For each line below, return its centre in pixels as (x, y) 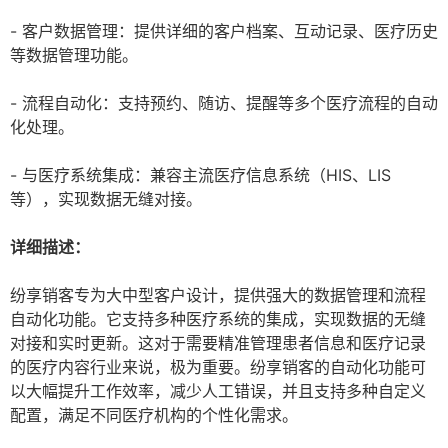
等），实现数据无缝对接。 (106, 199)
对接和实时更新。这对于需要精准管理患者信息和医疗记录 (218, 343)
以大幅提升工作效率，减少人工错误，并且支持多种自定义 (218, 391)
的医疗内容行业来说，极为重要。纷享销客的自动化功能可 (218, 367)
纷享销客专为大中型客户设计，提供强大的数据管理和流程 (218, 295)
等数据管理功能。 (74, 55)
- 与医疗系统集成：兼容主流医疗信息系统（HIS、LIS (200, 175)
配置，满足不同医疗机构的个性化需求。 (154, 415)
